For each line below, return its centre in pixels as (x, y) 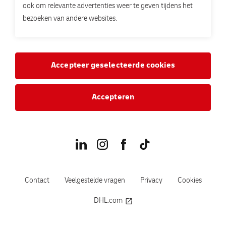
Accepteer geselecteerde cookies (113, 66)
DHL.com (108, 201)
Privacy (151, 181)
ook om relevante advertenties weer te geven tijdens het (108, 7)
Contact (37, 181)
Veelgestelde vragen (95, 181)
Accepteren (113, 98)
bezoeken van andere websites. (70, 19)
